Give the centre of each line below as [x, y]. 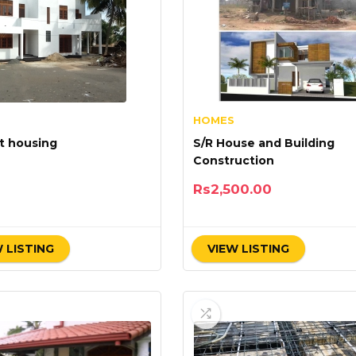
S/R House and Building [263, 143]
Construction [233, 161]
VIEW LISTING [248, 249]
